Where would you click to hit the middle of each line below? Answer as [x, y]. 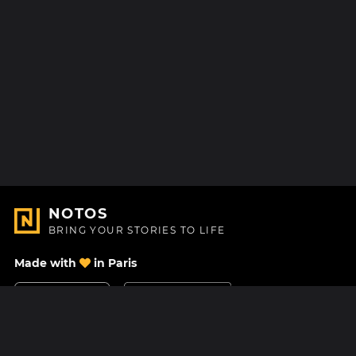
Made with [47, 263]
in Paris [114, 263]
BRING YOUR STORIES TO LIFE [137, 230]
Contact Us [63, 344]
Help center [241, 344]
